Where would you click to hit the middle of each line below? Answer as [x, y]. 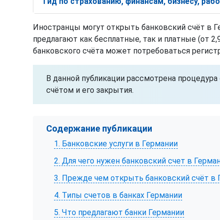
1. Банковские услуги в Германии [116, 143]
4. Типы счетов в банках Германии [118, 195]
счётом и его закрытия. [90, 90]
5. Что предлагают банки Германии [119, 213]
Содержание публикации [99, 128]
